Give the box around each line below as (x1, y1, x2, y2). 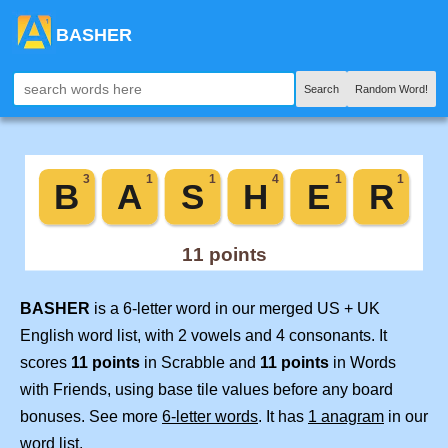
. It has (258, 408, 308, 426)
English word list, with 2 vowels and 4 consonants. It (20, 327, 387, 345)
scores (20, 354, 71, 372)
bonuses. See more (20, 408, 162, 426)
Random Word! (355, 83, 428, 95)
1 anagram (308, 408, 384, 426)
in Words (329, 354, 396, 372)
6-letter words (162, 408, 258, 426)
